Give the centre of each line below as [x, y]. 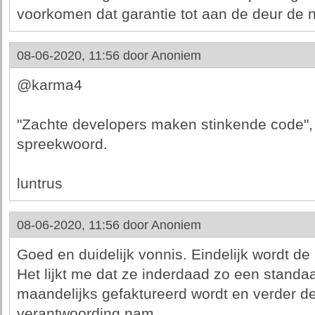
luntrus [39, 184]
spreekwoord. [62, 144]
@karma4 [49, 85]
